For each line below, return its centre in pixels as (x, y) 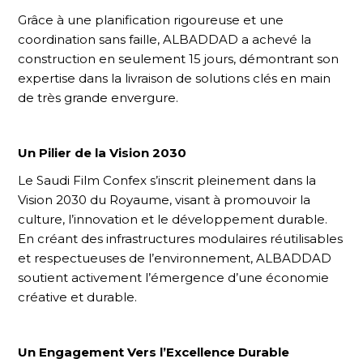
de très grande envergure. (98, 97)
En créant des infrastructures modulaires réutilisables (181, 238)
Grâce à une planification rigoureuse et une (151, 19)
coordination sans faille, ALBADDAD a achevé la (165, 39)
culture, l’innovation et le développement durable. (173, 219)
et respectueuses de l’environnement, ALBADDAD (175, 258)
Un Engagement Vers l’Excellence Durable (154, 352)
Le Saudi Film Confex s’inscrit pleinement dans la (167, 180)
